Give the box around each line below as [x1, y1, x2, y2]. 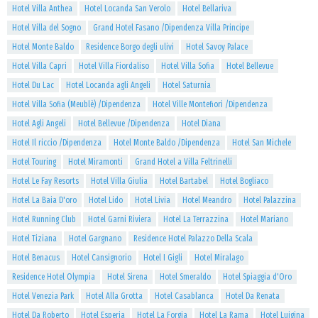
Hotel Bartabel [160, 176, 208, 186]
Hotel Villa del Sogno [12, 23, 81, 33]
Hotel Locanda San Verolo [84, 4, 170, 13]
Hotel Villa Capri [12, 61, 67, 71]
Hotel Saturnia [163, 80, 211, 90]
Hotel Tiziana [12, 234, 57, 243]
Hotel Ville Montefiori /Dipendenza [153, 99, 268, 109]
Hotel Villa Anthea [12, 4, 72, 13]
